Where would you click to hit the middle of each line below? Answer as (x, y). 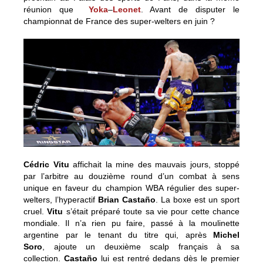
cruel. (36, 211)
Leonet (127, 9)
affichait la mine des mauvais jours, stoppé (154, 164)
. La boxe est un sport (198, 200)
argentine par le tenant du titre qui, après (118, 235)
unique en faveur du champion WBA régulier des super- (131, 188)
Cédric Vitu (46, 164)
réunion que (56, 9)
